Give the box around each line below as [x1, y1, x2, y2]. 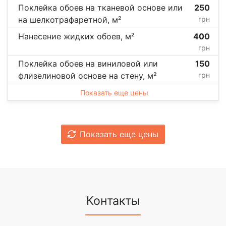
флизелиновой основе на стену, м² [18, 70, 157, 81]
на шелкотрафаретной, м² [18, 14, 122, 25]
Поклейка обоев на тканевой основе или [18, 2, 183, 13]
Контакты [86, 193, 140, 208]
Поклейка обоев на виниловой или [18, 58, 158, 69]
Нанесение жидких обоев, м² [18, 31, 135, 41]
